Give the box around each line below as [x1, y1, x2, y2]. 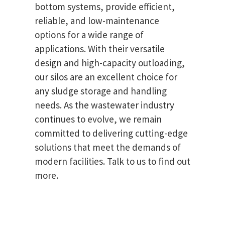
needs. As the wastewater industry [35, 99, 174, 111]
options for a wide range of [35, 29, 144, 41]
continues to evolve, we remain [35, 113, 162, 126]
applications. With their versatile [35, 43, 165, 55]
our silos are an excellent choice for [35, 71, 177, 83]
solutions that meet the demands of [35, 141, 181, 154]
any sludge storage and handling [35, 85, 167, 97]
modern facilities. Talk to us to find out [35, 155, 190, 168]
